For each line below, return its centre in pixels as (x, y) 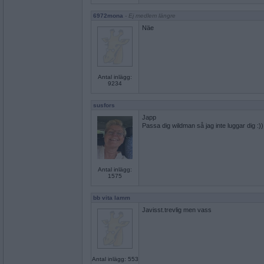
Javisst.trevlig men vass (177, 210)
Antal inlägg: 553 (115, 259)
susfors (104, 105)
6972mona (108, 16)
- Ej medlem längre (149, 16)
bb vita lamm (112, 198)
